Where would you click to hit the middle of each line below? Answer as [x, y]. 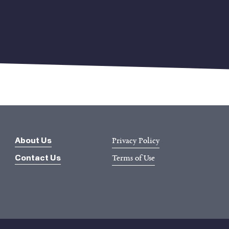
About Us [33, 141]
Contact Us [38, 158]
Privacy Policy [135, 141]
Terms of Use [133, 158]
